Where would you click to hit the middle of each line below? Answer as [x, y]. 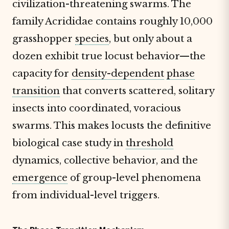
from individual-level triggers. [86, 195]
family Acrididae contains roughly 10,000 [112, 21]
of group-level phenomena [134, 178]
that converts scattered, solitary [137, 91]
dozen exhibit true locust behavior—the [109, 56]
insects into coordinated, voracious [97, 108]
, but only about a [151, 39]
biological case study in [69, 143]
